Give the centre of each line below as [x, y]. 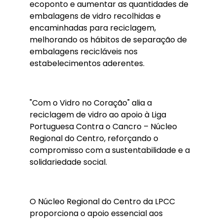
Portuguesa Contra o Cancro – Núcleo [103, 127]
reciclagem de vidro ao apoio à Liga [98, 115]
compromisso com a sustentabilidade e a [110, 150]
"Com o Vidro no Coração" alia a [91, 103]
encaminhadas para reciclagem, [93, 28]
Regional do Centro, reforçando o [94, 138]
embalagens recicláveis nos [84, 52]
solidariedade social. [68, 162]
